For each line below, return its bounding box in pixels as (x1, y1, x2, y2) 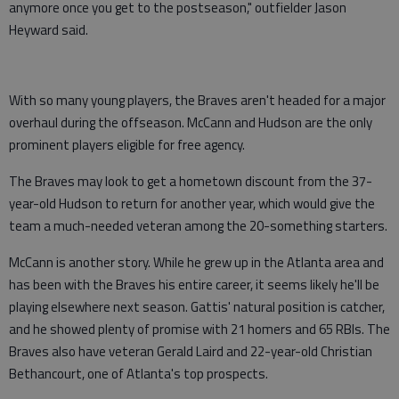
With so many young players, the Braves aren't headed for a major (9, 90, 386, 111)
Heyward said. (9, 20, 88, 41)
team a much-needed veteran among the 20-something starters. (9, 216, 387, 237)
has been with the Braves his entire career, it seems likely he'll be (9, 274, 379, 296)
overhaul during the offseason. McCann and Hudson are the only (9, 112, 372, 134)
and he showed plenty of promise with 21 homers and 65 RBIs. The (9, 319, 390, 340)
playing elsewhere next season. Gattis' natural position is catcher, (9, 297, 385, 318)
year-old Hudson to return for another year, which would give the (9, 193, 375, 215)
